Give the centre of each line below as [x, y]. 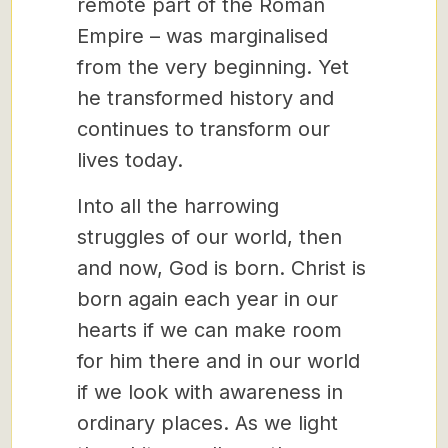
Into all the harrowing [178, 206]
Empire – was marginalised [202, 36]
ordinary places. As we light [207, 423]
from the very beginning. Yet [213, 67]
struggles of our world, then [209, 237]
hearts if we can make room [209, 330]
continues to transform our [203, 129]
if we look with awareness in [210, 392]
